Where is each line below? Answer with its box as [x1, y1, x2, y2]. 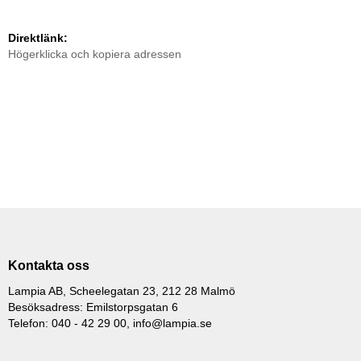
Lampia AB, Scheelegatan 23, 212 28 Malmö [8, 284, 235, 298]
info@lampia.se [133, 317, 212, 330]
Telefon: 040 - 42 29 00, [8, 317, 133, 330]
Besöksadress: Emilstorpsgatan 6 [8, 301, 178, 314]
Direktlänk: [8, 31, 68, 45]
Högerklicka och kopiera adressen [8, 48, 181, 61]
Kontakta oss [8, 259, 89, 273]
